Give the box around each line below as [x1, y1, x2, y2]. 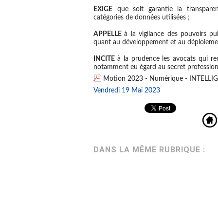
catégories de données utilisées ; [93, 14, 190, 21]
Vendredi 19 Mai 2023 [93, 87, 160, 94]
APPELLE [93, 31, 125, 38]
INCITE [93, 55, 117, 63]
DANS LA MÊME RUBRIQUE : [93, 145, 205, 155]
